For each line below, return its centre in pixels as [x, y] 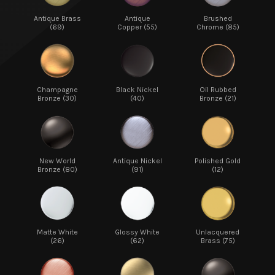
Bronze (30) [57, 98]
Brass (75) [218, 240]
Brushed [218, 18]
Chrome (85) [218, 27]
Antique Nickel [137, 161]
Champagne [57, 89]
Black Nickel [137, 89]
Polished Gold [218, 161]
